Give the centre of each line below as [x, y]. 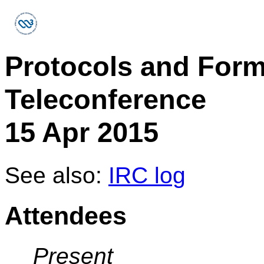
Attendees [66, 215]
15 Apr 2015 [82, 133]
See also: [57, 175]
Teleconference [105, 100]
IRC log [147, 175]
